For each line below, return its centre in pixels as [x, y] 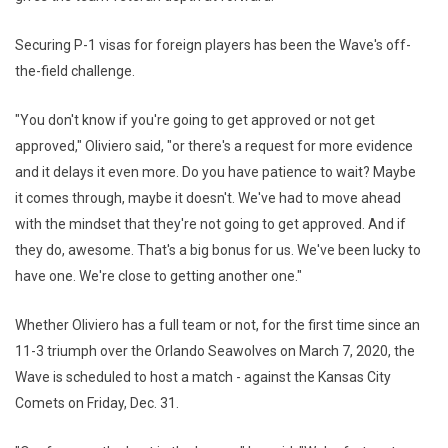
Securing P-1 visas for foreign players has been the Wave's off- [213, 45]
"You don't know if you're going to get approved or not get [195, 120]
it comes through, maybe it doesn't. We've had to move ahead [208, 198]
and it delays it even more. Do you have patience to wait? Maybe [215, 172]
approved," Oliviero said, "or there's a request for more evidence [214, 146]
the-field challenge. [75, 71]
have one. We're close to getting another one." [158, 276]
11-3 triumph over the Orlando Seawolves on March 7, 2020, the [215, 351]
